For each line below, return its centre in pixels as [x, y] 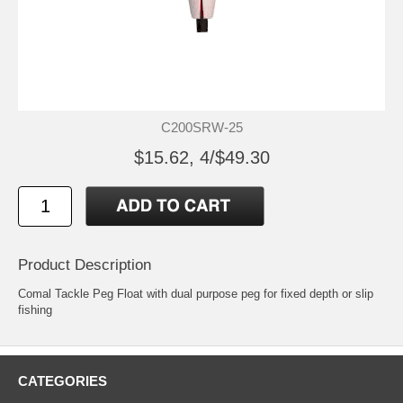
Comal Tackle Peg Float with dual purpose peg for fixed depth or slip [196, 293]
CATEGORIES [63, 381]
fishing [35, 309]
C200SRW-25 [201, 127]
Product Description [85, 264]
